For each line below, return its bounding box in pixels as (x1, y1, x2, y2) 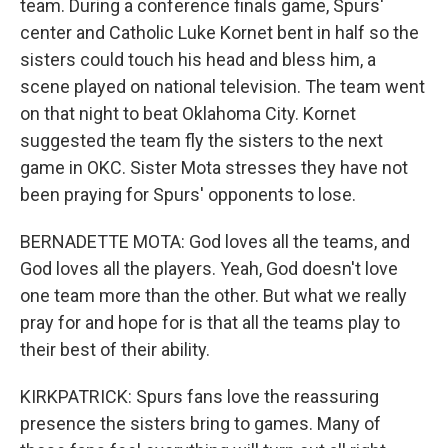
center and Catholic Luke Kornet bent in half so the (20, 22, 419, 43)
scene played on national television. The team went (20, 76, 425, 97)
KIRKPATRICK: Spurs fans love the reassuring (20, 386, 379, 407)
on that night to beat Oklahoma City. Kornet (20, 103, 356, 124)
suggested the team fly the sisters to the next (20, 130, 383, 151)
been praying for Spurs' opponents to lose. (20, 184, 356, 205)
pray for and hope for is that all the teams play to (20, 312, 400, 333)
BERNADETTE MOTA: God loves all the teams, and (20, 231, 410, 252)
